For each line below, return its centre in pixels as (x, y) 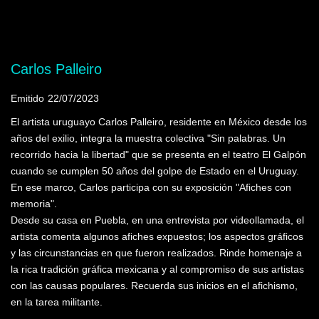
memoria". (34, 204)
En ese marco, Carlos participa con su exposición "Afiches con (151, 187)
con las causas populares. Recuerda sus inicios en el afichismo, (154, 286)
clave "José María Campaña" (103, 17)
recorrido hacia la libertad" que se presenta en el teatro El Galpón (158, 155)
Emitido (27, 98)
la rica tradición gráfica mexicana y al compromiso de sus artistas (157, 269)
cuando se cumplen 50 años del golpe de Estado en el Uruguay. (155, 171)
